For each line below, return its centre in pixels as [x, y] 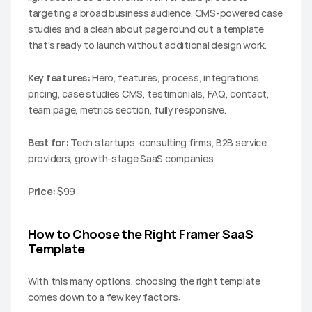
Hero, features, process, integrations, [176, 77]
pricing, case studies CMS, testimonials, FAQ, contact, [149, 93]
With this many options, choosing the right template [144, 281]
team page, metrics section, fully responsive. [127, 109]
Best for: [48, 142]
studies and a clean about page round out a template [146, 29]
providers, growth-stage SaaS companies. [122, 158]
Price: [42, 191]
